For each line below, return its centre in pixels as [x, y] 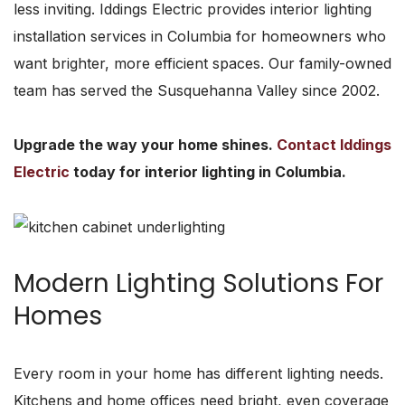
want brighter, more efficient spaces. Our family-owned [202, 63]
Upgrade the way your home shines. [145, 144]
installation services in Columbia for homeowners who [200, 36]
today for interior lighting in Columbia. [208, 171]
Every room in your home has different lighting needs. [198, 374]
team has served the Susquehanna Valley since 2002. [197, 90]
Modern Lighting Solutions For [198, 284]
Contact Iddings [334, 144]
